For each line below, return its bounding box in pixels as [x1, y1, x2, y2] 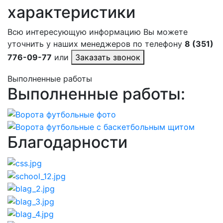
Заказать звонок [75, 52, 140, 62]
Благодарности [7, 132, 127, 152]
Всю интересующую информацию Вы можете [7, 27, 188, 37]
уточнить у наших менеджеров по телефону [7, 39, 185, 49]
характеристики [7, 2, 135, 22]
